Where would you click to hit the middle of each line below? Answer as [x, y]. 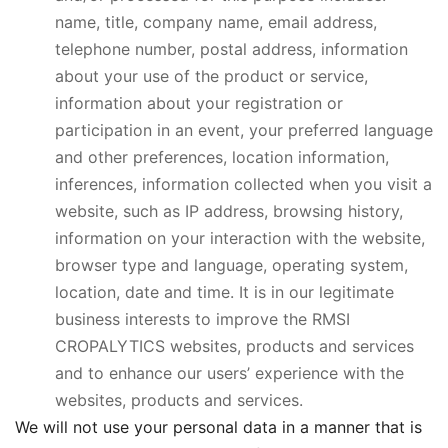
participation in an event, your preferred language [244, 130]
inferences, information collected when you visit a [243, 184]
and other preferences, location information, [222, 157]
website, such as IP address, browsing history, [229, 211]
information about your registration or [199, 103]
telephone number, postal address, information [231, 49]
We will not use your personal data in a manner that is [218, 427]
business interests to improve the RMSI [202, 319]
